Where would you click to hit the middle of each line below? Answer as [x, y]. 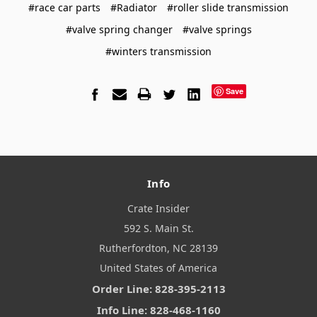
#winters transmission [158, 51]
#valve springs [217, 29]
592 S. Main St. [158, 229]
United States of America [158, 268]
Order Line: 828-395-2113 [158, 289]
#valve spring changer [119, 29]
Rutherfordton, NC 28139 [158, 248]
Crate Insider [158, 209]
